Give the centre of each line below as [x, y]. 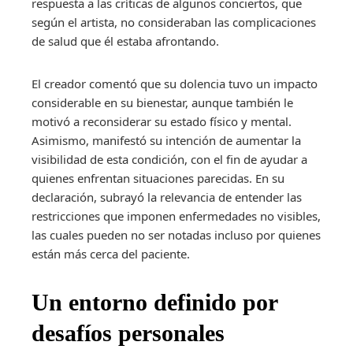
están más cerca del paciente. [111, 253]
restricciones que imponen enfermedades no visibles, [176, 216]
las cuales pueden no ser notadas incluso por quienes [176, 234]
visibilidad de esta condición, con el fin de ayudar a [169, 159]
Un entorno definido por [154, 302]
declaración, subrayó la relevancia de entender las [167, 197]
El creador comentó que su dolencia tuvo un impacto [175, 83]
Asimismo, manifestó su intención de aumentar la [166, 140]
